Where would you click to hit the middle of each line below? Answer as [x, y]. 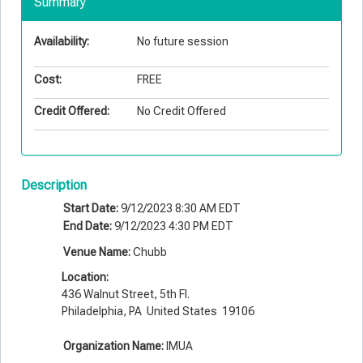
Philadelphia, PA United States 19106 [158, 311]
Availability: [62, 41]
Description [54, 185]
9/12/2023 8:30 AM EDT [179, 208]
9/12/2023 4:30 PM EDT [173, 226]
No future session [183, 41]
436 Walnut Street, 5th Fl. [126, 294]
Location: [85, 277]
